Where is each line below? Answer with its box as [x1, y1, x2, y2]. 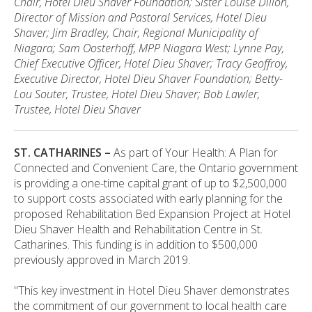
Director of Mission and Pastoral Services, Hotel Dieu [14, 10, 267, 26]
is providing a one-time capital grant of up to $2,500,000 [14, 175, 287, 191]
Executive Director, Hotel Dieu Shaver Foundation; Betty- [14, 71, 283, 87]
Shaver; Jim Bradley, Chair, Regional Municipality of [14, 25, 258, 41]
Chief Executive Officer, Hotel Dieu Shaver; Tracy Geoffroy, [14, 56, 288, 72]
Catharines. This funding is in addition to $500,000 [14, 236, 258, 252]
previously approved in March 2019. [14, 251, 190, 267]
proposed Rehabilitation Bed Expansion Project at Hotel [14, 205, 290, 221]
